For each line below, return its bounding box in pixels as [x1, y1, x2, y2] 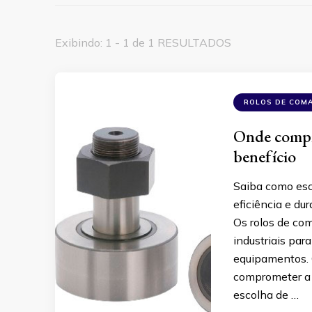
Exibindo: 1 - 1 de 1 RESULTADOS [55, 36, 231, 50]
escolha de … [233, 288, 299, 302]
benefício [233, 146, 296, 168]
